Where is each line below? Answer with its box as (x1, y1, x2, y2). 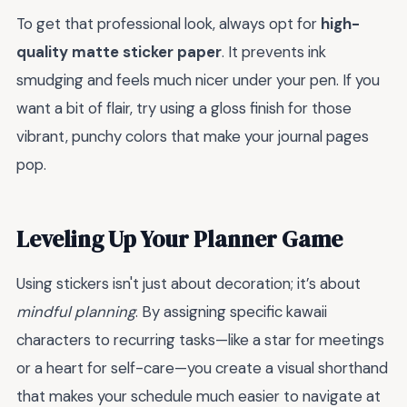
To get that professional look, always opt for (16, 14, 321, 35)
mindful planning (16, 301, 135, 322)
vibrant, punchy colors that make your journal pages (16, 126, 369, 147)
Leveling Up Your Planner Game (16, 223, 342, 254)
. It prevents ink (222, 42, 326, 63)
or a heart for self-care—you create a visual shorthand (16, 357, 388, 378)
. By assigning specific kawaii (135, 301, 327, 322)
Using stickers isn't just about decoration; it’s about (16, 273, 361, 293)
